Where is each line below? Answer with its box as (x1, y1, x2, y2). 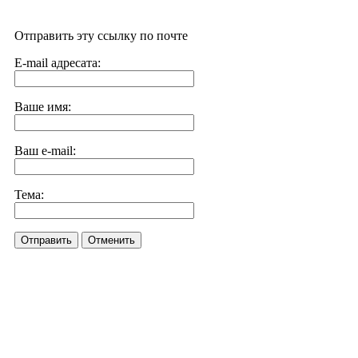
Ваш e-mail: (14, 144, 76, 157)
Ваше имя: (14, 100, 71, 113)
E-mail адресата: (14, 56, 101, 70)
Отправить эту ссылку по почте (14, 29, 188, 42)
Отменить (88, 234, 135, 246)
